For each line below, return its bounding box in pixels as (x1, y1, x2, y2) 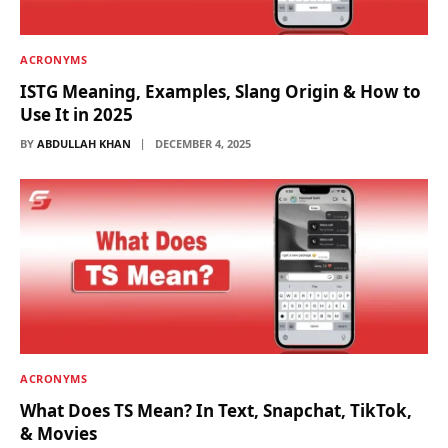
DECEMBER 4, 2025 (155, 135, 251, 151)
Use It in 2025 (20, 102, 133, 126)
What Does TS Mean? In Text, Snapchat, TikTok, (20, 398, 412, 422)
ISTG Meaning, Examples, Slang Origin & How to (20, 79, 421, 103)
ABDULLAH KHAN (37, 135, 131, 151)
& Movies (20, 421, 97, 445)
